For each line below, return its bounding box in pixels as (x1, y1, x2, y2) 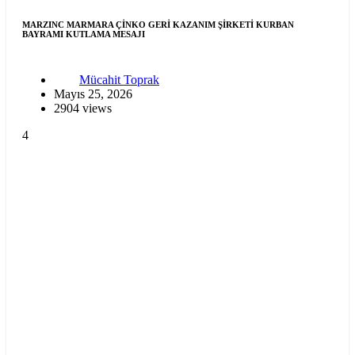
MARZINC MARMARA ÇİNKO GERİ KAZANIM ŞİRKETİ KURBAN (22, 19, 294, 29)
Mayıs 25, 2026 (54, 86, 132, 101)
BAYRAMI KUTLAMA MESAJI (22, 29, 145, 39)
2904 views (54, 101, 112, 115)
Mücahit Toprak (79, 72, 159, 86)
